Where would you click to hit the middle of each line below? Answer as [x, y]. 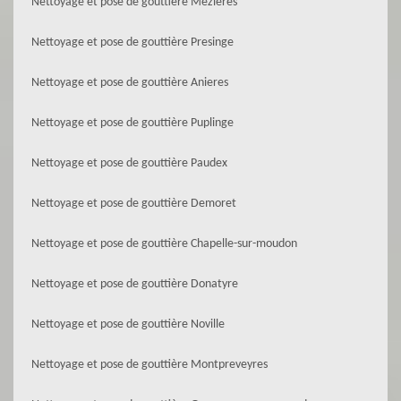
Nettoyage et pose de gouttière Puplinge [132, 123]
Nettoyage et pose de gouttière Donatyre [135, 284]
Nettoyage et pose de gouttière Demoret [134, 204]
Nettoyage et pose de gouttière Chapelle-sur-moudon [164, 244]
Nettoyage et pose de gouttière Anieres [130, 83]
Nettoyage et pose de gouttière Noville [128, 324]
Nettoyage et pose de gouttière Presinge [132, 43]
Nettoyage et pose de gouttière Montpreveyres [149, 365]
